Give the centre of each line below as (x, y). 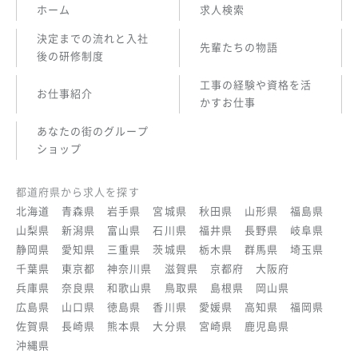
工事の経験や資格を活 (256, 85)
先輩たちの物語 (239, 47)
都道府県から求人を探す (78, 192)
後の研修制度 (71, 56)
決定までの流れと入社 (93, 38)
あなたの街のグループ (93, 131)
